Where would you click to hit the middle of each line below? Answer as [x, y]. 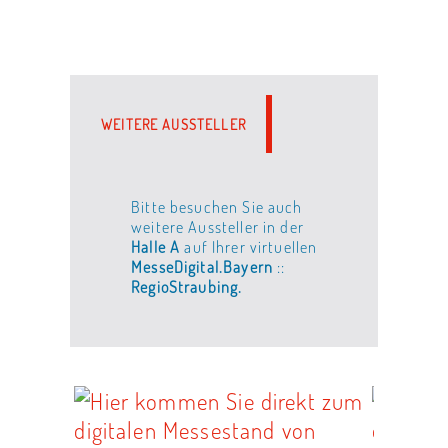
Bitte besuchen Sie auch [217, 207]
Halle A [156, 247]
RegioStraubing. [187, 287]
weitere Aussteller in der [217, 227]
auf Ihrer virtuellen [249, 247]
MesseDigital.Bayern [202, 267]
